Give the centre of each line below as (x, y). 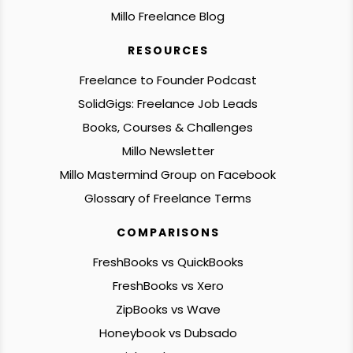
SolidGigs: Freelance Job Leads (168, 104)
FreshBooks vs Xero (168, 286)
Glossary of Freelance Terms (168, 199)
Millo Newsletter (168, 151)
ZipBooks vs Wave (168, 310)
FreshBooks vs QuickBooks (168, 262)
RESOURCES (168, 51)
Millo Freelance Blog (168, 17)
